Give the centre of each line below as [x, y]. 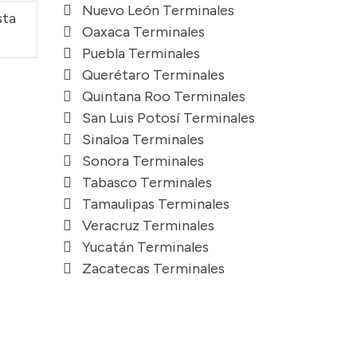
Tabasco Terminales [147, 182]
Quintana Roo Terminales [164, 96]
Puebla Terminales [141, 53]
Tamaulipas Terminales [156, 204]
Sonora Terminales [143, 161]
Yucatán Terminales [145, 247]
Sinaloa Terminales [143, 139]
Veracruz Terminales [148, 225]
